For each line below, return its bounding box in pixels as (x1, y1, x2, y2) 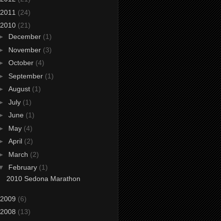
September (8, 72, 45, 80)
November (8, 45, 43, 54)
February (8, 163, 39, 172)
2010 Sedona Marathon (6, 175, 80, 183)
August (8, 85, 32, 93)
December (8, 33, 43, 41)
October (8, 59, 36, 67)
